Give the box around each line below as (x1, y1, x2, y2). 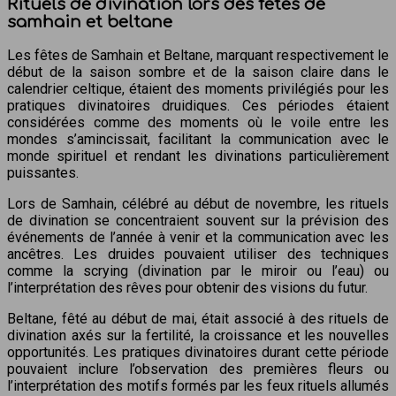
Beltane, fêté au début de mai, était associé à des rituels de (7, 310, 389, 328)
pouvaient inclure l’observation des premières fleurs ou (7, 361, 389, 378)
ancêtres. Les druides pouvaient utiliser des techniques (7, 246, 389, 263)
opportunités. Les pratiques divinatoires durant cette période (7, 344, 389, 362)
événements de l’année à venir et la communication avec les (7, 229, 389, 247)
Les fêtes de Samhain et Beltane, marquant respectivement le (7, 47, 389, 65)
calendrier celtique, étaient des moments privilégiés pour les (7, 80, 389, 98)
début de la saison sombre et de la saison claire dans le (7, 64, 389, 81)
